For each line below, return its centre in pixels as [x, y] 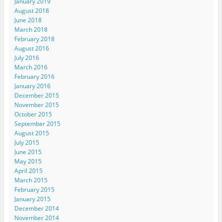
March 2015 [31, 180]
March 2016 [31, 67]
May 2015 [28, 161]
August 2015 [31, 133]
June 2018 [28, 20]
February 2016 [34, 76]
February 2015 [34, 189]
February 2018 [34, 39]
